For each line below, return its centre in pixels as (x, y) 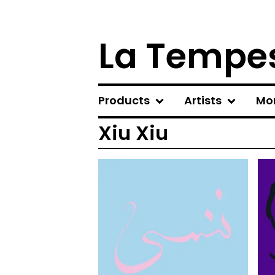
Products (124, 100)
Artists (203, 100)
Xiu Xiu (133, 133)
